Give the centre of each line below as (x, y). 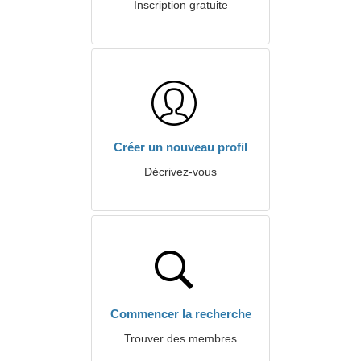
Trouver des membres (180, 338)
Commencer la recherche (180, 314)
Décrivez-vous (180, 172)
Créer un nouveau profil (180, 147)
